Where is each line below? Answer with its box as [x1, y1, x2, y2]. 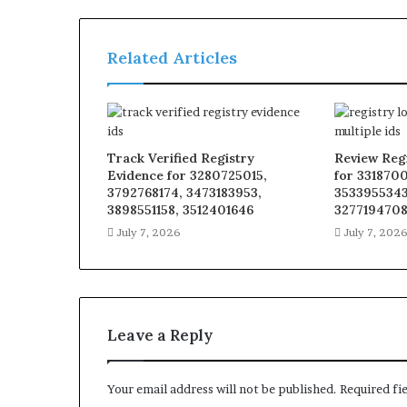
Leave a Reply [107, 325, 213, 346]
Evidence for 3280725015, [107, 167, 267, 184]
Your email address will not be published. [107, 382, 337, 397]
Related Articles [107, 47, 237, 69]
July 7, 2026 [116, 225, 181, 240]
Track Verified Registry [107, 150, 254, 167]
